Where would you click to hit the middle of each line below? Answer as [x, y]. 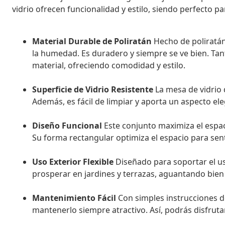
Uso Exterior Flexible [73, 161]
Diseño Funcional [67, 125]
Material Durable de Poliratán [92, 41]
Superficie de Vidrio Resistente [93, 89]
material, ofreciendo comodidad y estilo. [109, 65]
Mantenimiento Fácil [74, 198]
